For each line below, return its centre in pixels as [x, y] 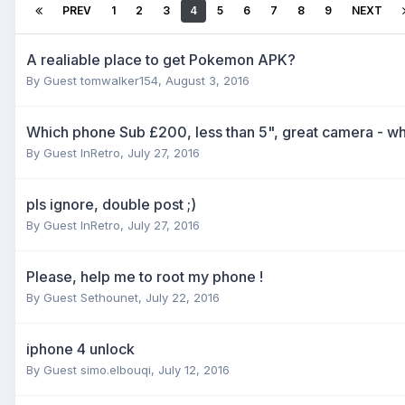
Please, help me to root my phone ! [145, 276]
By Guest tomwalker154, [96, 80]
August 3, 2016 [207, 80]
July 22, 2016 [183, 297]
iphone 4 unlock [80, 348]
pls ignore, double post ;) [111, 204]
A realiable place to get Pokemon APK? [161, 59]
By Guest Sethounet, [86, 297]
